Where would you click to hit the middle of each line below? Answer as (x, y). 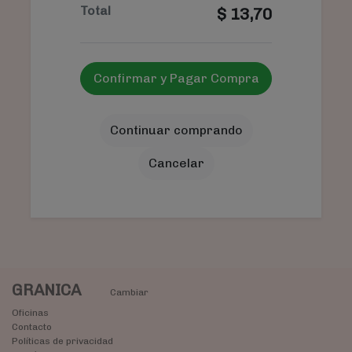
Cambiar (129, 293)
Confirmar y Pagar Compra (176, 79)
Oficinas (30, 313)
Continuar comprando (176, 130)
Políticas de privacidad (62, 341)
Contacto (32, 327)
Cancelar (176, 163)
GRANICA (48, 290)
